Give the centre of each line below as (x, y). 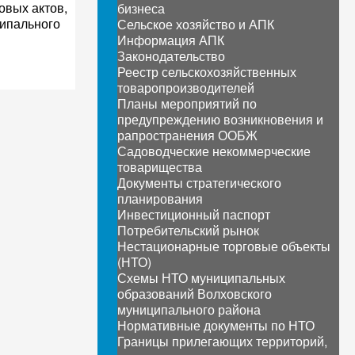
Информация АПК (170, 40)
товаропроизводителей (185, 88)
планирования (160, 198)
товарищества (159, 167)
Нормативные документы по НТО (216, 325)
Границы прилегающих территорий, (222, 341)
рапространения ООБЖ (187, 135)
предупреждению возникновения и (220, 119)
